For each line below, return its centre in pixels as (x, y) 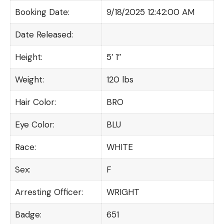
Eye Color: (34, 125)
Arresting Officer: (49, 192)
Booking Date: (42, 12)
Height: (28, 57)
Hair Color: (35, 102)
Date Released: (44, 35)
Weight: (29, 80)
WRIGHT (123, 192)
